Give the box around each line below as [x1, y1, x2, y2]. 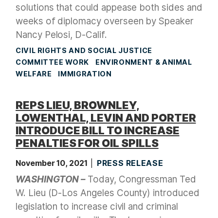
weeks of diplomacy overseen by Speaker [16, 16, 194, 27]
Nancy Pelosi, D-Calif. [16, 29, 107, 41]
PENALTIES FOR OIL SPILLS [16, 137, 159, 150]
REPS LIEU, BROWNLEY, [16, 99, 140, 112]
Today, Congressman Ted [85, 174, 197, 185]
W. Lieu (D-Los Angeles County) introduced [16, 187, 200, 199]
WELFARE [16, 70, 52, 78]
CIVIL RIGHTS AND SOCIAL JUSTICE [16, 46, 152, 55]
